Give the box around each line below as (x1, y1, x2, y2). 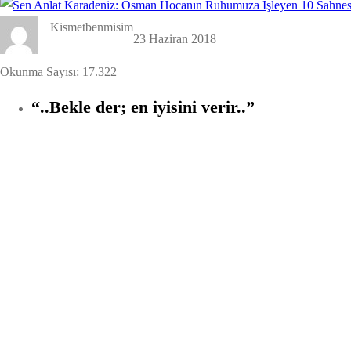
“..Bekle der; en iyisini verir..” (31, 97, 255, 117)
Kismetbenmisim (50, 20, 133, 34)
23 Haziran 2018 (133, 31, 216, 45)
